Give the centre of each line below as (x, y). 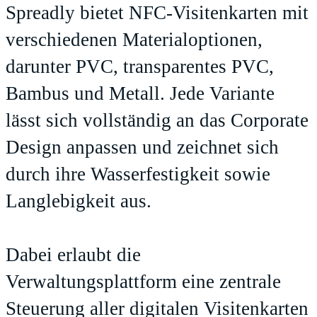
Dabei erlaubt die (73, 254)
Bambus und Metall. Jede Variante (140, 93)
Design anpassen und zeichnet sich (142, 147)
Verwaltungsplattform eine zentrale (143, 281)
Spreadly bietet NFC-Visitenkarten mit (157, 12)
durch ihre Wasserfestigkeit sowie (138, 174)
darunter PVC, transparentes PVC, (140, 66)
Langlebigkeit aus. (79, 201)
